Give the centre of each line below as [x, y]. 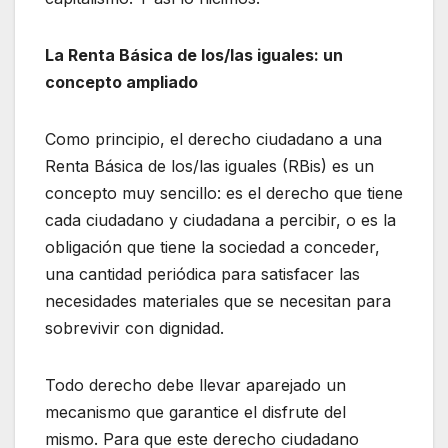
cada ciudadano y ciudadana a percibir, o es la [220, 219]
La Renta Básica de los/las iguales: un [194, 54]
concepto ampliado [121, 81]
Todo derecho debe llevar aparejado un [195, 384]
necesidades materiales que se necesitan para [218, 300]
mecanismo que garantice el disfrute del [195, 411]
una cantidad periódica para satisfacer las [202, 273]
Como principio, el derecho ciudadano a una [213, 138]
